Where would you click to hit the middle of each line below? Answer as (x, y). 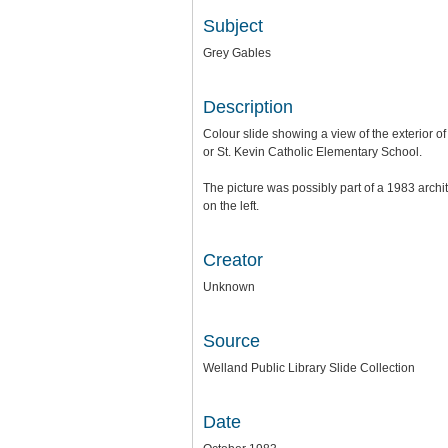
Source (231, 341)
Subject (233, 26)
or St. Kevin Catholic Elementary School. (312, 152)
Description (248, 107)
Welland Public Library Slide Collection (309, 368)
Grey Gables (237, 53)
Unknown (229, 287)
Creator (233, 260)
